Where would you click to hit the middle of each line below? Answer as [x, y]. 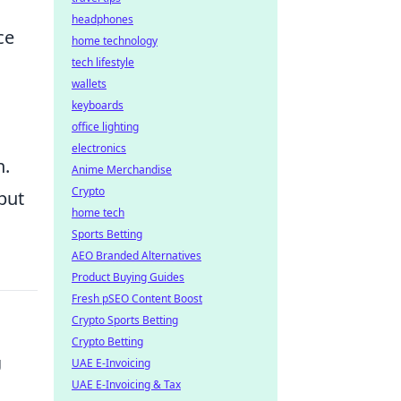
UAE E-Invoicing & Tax [126, 384]
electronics [99, 148]
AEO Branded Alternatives [137, 256]
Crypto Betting [107, 341]
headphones [102, 19]
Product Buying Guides [128, 277]
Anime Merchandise [122, 170]
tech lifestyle [103, 62]
